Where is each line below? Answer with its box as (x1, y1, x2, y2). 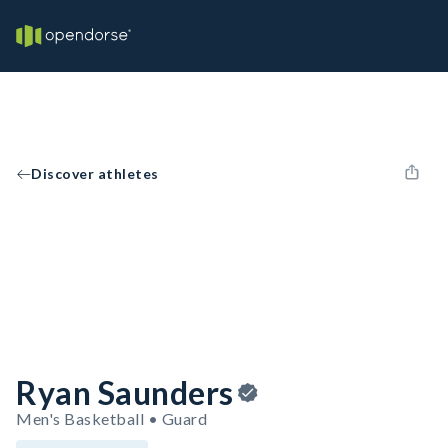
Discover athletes (31, 165, 159, 182)
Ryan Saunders (16, 373, 234, 412)
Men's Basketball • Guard (16, 409, 207, 428)
